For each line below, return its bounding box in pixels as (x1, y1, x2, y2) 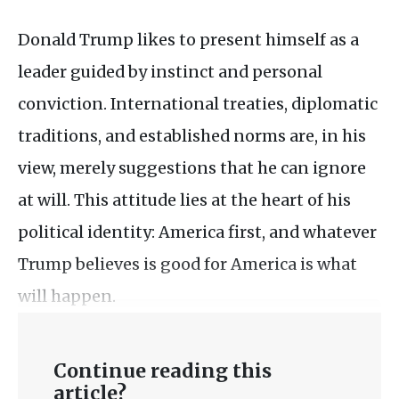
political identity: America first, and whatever (18, 222, 377, 242)
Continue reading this (53, 359, 272, 383)
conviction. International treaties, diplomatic (18, 94, 378, 114)
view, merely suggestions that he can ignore (18, 158, 366, 178)
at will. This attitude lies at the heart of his (18, 190, 351, 210)
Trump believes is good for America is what (18, 254, 357, 274)
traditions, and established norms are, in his (18, 126, 366, 146)
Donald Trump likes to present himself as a (18, 29, 359, 50)
